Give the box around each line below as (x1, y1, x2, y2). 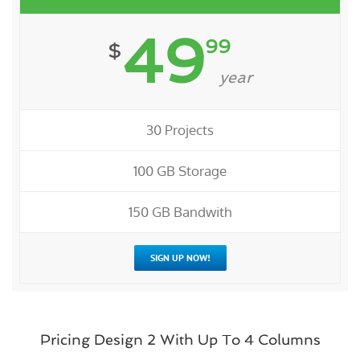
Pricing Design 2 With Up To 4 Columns (39, 331, 321, 349)
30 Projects (146, 121, 214, 139)
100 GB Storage (133, 162, 227, 180)
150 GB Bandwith (129, 203, 231, 221)
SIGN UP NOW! (149, 252, 211, 264)
